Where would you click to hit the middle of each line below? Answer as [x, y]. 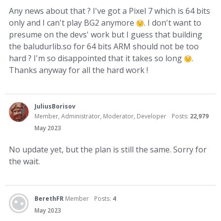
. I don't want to [173, 23]
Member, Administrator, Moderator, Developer [100, 116]
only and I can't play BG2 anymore [73, 23]
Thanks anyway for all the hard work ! [78, 70]
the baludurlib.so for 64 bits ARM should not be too [104, 46]
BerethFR [49, 199]
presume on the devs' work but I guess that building [106, 35]
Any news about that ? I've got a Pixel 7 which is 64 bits [110, 11]
